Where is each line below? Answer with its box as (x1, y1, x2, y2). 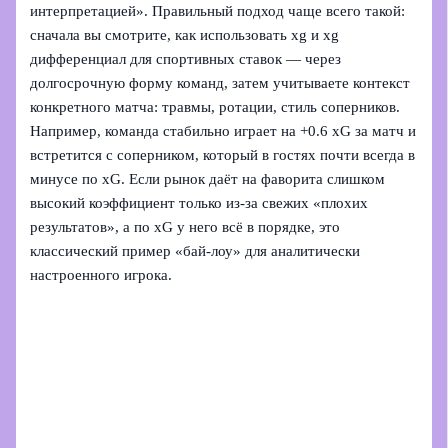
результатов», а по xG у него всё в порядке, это (30, 218, 341, 235)
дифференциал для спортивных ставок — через (30, 50, 342, 67)
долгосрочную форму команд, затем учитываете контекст (30, 74, 411, 91)
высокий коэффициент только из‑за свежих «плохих (30, 194, 369, 211)
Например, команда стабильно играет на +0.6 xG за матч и (30, 122, 417, 139)
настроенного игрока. (30, 266, 173, 283)
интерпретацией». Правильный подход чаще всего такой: (30, 2, 406, 19)
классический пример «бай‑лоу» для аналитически (30, 242, 361, 259)
